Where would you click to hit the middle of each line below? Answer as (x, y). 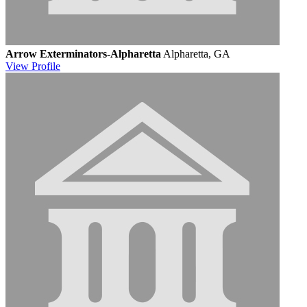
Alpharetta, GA (197, 53)
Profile (46, 66)
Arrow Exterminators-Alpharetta (83, 53)
